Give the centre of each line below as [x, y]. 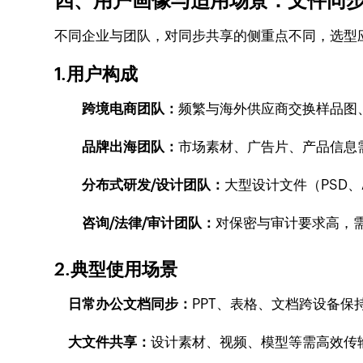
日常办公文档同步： [130, 304]
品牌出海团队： [130, 147]
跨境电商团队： [130, 109]
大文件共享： [110, 342]
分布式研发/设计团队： [154, 185]
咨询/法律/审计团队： [149, 223]
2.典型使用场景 [116, 269]
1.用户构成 [96, 74]
